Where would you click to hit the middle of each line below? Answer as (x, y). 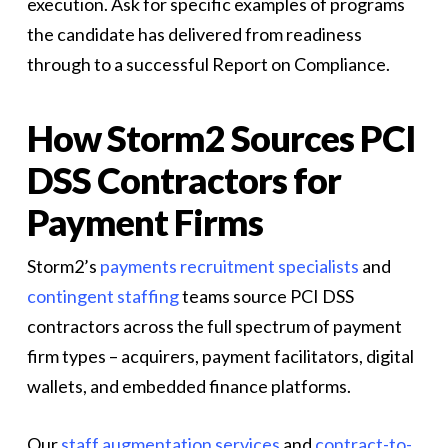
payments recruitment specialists (227, 266)
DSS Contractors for (183, 180)
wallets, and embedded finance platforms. (190, 386)
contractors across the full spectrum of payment (214, 326)
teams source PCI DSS (266, 296)
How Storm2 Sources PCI (220, 138)
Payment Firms (144, 222)
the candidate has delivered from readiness (194, 34)
